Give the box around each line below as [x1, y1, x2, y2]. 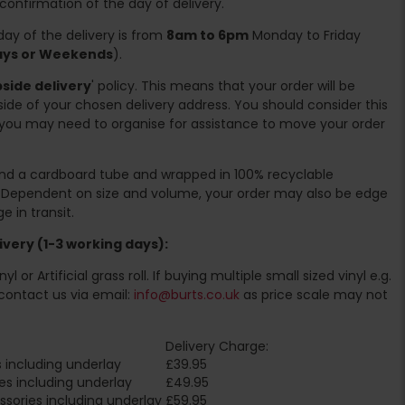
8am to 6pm [166, 25, 249, 44]
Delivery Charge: [165, 336, 268, 355]
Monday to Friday [249, 25, 361, 44]
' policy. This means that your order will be [91, 76, 355, 95]
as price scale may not [240, 285, 388, 304]
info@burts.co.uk [134, 285, 240, 304]
